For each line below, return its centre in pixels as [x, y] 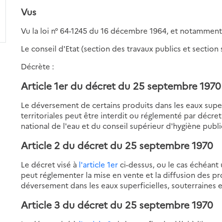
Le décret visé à [50, 164]
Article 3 [41, 204]
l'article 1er [99, 164]
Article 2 [41, 145]
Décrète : [38, 66]
